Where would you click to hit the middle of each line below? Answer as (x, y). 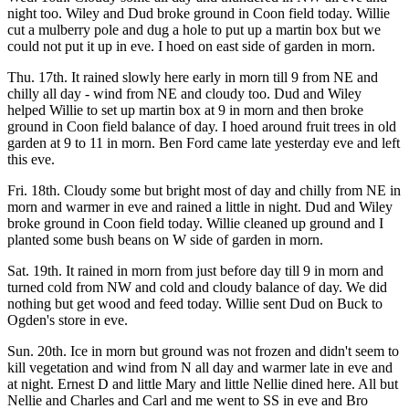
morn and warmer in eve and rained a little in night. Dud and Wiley (200, 207)
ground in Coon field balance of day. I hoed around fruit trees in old (202, 126)
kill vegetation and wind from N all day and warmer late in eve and (200, 367)
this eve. (31, 159)
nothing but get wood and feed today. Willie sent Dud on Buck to (195, 304)
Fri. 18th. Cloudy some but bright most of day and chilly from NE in (204, 190)
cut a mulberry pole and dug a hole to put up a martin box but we (194, 30)
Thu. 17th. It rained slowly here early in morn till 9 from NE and (193, 77)
